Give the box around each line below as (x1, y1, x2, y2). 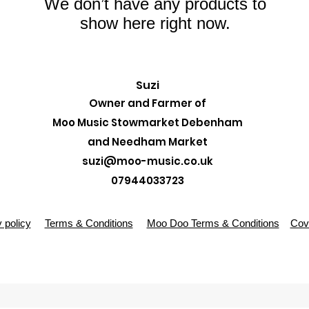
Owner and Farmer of (88, 96, 206, 111)
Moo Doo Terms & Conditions (146, 217, 279, 230)
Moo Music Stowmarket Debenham (52, 115, 243, 130)
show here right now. (80, 14, 230, 33)
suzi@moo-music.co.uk (81, 154, 213, 169)
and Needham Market (87, 134, 208, 150)
